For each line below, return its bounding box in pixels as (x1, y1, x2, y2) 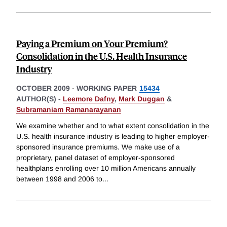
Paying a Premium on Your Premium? (16, 37, 168, 50)
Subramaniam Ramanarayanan (16, 105, 121, 114)
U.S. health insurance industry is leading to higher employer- (16, 132, 210, 140)
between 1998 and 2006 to (16, 174, 102, 183)
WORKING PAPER (77, 84, 137, 93)
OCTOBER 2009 (16, 84, 70, 93)
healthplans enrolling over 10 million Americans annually (16, 164, 196, 172)
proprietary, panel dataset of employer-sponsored (16, 153, 175, 162)
